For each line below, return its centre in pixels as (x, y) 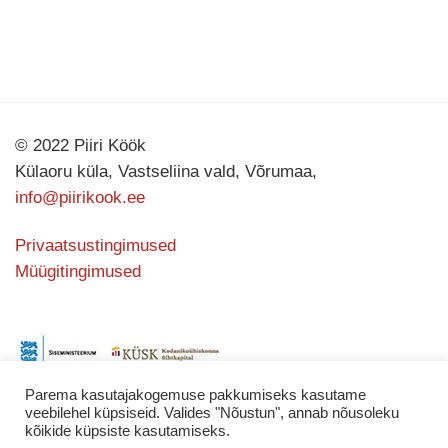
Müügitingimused (78, 271)
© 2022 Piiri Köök (80, 146)
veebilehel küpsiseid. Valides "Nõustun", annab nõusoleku (212, 413)
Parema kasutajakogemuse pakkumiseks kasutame (195, 395)
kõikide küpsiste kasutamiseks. (127, 431)
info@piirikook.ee (80, 198)
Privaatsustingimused (95, 245)
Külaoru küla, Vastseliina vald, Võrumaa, (166, 172)
